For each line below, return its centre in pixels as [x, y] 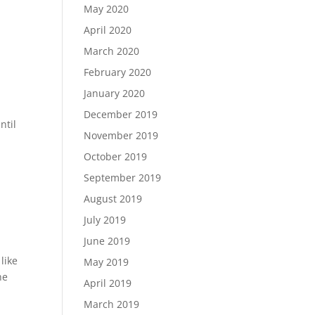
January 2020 [115, 93]
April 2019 [108, 283]
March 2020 [112, 51]
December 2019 [121, 114]
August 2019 [113, 199]
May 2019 [107, 262]
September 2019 [123, 178]
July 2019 [105, 220]
